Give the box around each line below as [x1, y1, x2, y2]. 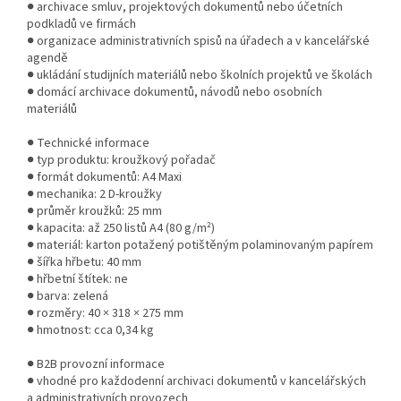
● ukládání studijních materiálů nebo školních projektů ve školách [27, 65, 372, 84]
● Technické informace [27, 133, 149, 152]
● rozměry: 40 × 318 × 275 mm [27, 303, 183, 322]
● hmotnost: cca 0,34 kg [27, 320, 154, 339]
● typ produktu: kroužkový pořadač [27, 150, 216, 169]
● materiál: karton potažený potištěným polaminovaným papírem [27, 235, 373, 254]
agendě [27, 48, 68, 67]
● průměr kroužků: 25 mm [27, 201, 162, 220]
